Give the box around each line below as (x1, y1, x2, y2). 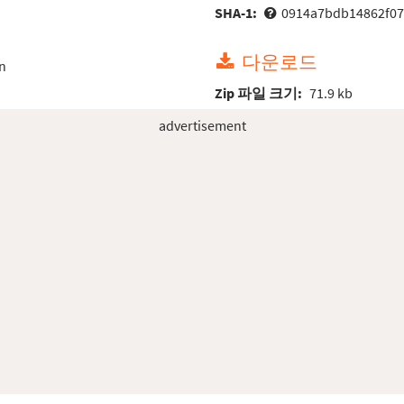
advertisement (158, 115, 246, 134)
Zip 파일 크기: (215, 84, 306, 103)
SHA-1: (215, 3, 261, 22)
